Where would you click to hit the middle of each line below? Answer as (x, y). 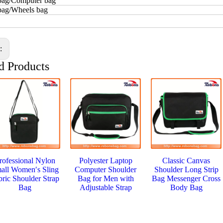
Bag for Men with (106, 179)
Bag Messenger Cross (186, 179)
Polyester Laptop (106, 161)
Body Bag (186, 188)
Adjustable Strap (106, 188)
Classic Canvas (186, 161)
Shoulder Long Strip (186, 170)
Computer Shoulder (106, 170)
